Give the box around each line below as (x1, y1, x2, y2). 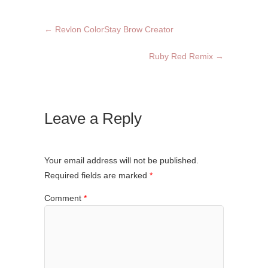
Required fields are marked (44, 170, 150, 181)
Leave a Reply (44, 109, 142, 127)
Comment (44, 193, 84, 203)
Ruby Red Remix (149, 51, 215, 62)
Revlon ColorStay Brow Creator (53, 25, 173, 35)
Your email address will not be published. (44, 156, 199, 166)
